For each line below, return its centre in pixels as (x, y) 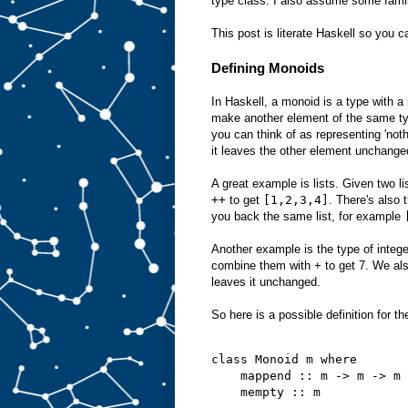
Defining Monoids (268, 67)
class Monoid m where (284, 359)
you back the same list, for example (308, 216)
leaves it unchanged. (266, 281)
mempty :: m (266, 392)
